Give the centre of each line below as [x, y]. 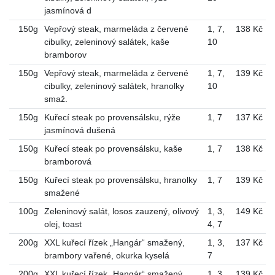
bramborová [68, 161]
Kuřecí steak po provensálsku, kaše [113, 148]
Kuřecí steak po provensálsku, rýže [112, 117]
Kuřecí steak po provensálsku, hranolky [120, 180]
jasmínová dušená [79, 130]
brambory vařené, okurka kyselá [107, 255]
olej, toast [63, 224]
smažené [62, 192]
